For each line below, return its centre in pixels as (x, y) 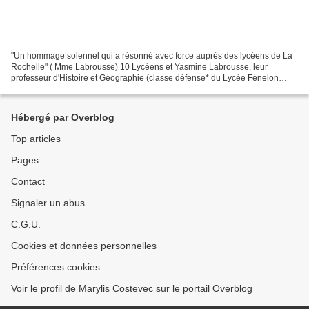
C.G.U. (26, 225)
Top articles (36, 139)
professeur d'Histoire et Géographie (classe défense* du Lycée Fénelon (145, 78)
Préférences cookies (56, 267)
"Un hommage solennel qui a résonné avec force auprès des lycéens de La (152, 56)
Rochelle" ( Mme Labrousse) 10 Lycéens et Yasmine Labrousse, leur (139, 67)
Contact (28, 182)
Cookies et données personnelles (84, 246)
